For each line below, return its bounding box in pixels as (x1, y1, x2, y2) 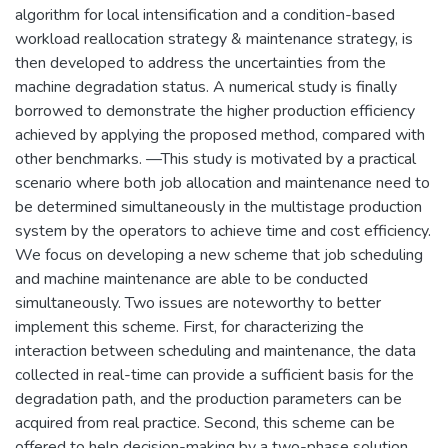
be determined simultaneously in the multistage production (15, 195, 422, 218)
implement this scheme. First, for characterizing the (15, 315, 364, 338)
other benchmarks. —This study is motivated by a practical (15, 147, 416, 170)
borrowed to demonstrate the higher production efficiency (15, 99, 415, 122)
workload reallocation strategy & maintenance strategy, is (15, 27, 413, 50)
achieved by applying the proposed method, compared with (15, 123, 425, 146)
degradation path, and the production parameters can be (15, 387, 402, 410)
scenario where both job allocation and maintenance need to (15, 171, 430, 194)
